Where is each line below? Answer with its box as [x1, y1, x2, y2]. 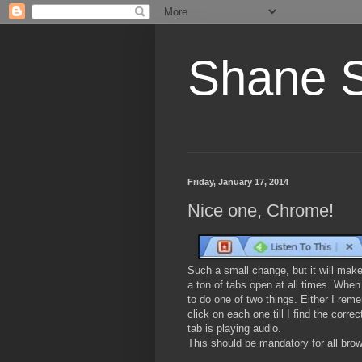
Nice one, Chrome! [187, 200, 334, 221]
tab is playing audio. [187, 322, 281, 335]
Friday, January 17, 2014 [187, 177, 288, 187]
